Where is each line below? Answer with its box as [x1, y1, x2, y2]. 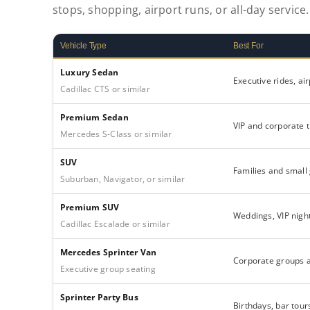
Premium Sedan [60, 111, 129, 123]
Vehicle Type [60, 40, 107, 51]
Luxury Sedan [60, 66, 119, 78]
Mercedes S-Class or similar [60, 127, 172, 140]
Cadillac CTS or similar [60, 82, 150, 95]
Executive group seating [60, 262, 156, 275]
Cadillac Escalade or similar [60, 217, 170, 230]
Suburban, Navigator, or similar [60, 172, 185, 185]
